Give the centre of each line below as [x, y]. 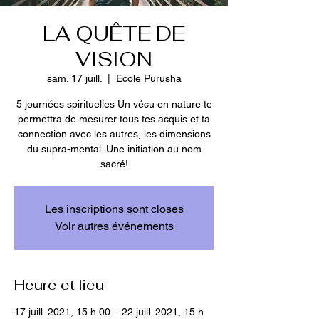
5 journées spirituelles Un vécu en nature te [114, 104]
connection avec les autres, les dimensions [114, 134]
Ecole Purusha [148, 78]
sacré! [114, 164]
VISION [114, 59]
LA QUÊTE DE [114, 33]
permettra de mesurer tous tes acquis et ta [114, 119]
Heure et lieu [59, 285]
